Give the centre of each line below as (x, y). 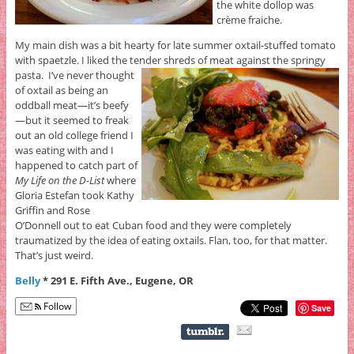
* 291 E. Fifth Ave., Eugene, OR (118, 281)
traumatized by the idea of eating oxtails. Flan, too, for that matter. (171, 241)
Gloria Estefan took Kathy (74, 196)
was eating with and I (64, 151)
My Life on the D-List (59, 181)
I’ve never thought (91, 75)
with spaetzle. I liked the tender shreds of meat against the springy (170, 60)
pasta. (31, 75)
